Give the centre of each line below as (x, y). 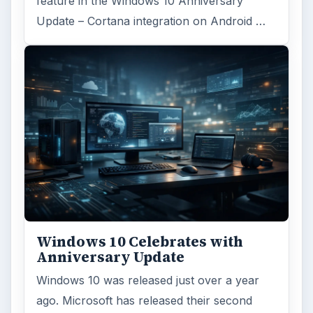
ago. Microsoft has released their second (145, 300)
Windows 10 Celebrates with (140, 241)
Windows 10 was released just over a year (148, 280)
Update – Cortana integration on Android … (151, 21)
